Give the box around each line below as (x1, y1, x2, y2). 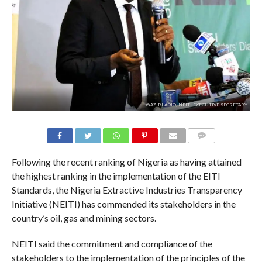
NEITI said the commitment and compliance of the (11, 238, 212, 250)
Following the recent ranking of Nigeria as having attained (11, 156, 242, 168)
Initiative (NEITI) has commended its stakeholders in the (11, 198, 236, 210)
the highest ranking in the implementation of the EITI (11, 170, 220, 182)
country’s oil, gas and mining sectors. (11, 212, 156, 224)
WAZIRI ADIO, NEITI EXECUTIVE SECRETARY (146, 102, 248, 108)
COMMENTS (191, 146, 231, 154)
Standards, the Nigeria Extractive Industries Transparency (11, 184, 242, 196)
